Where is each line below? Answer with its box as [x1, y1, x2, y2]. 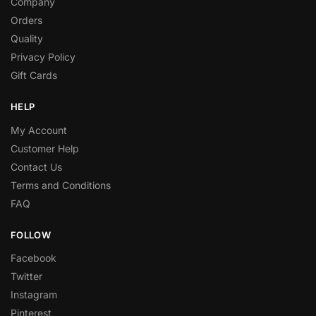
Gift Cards [11, 69, 57, 82]
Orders [11, 14, 42, 27]
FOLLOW [11, 229, 51, 241]
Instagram [11, 288, 57, 301]
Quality [11, 32, 43, 45]
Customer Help [11, 142, 79, 154]
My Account [11, 123, 67, 136]
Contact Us [11, 160, 62, 173]
